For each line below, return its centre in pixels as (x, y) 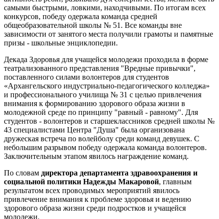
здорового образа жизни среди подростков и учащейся (95, 208)
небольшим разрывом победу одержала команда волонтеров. (105, 147)
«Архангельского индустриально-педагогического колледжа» (107, 86)
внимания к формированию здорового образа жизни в (95, 103)
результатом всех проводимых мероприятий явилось (92, 190)
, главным (175, 182)
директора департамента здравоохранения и (119, 173)
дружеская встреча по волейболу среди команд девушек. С (102, 139)
